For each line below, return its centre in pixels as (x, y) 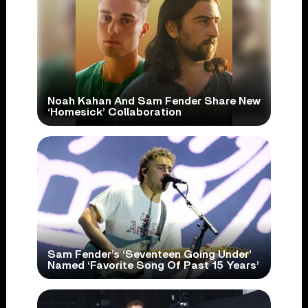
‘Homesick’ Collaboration (114, 112)
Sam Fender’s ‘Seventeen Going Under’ (149, 255)
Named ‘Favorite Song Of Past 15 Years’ (153, 266)
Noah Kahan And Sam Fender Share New (154, 101)
